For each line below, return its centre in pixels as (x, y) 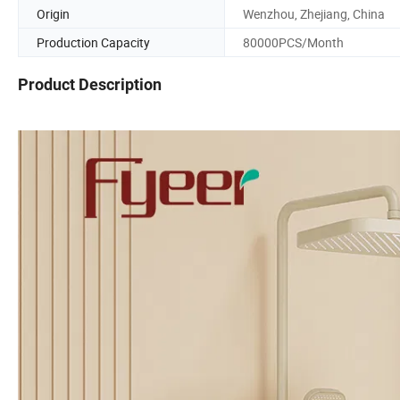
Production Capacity (93, 42)
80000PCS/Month (293, 42)
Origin (53, 13)
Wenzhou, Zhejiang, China (314, 13)
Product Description (90, 85)
